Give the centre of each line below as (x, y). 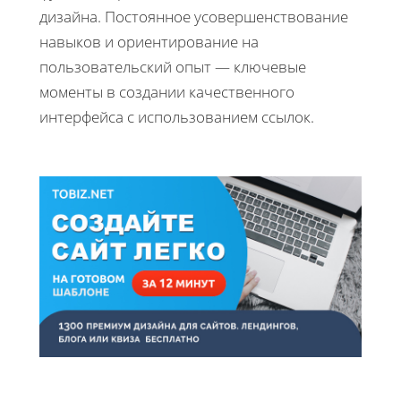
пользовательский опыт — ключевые (173, 66)
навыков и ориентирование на (149, 41)
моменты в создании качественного (167, 91)
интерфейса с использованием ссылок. (177, 116)
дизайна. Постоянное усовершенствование (194, 16)
